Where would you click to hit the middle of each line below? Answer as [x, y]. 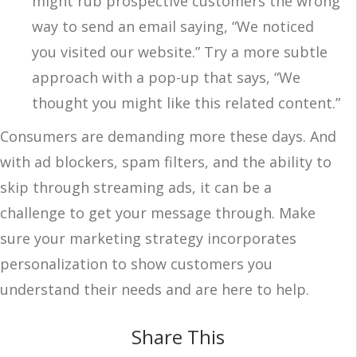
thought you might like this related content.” [186, 102]
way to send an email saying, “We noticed [173, 26]
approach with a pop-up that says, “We [166, 77]
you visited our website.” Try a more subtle [180, 51]
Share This [178, 336]
